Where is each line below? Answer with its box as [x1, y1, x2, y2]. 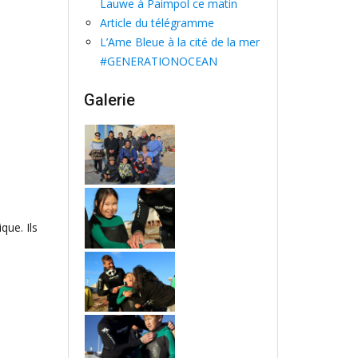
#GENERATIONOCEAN [99, 54, 217, 69]
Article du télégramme [99, 15, 214, 30]
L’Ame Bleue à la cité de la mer [99, 34, 260, 50]
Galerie [83, 90, 135, 109]
